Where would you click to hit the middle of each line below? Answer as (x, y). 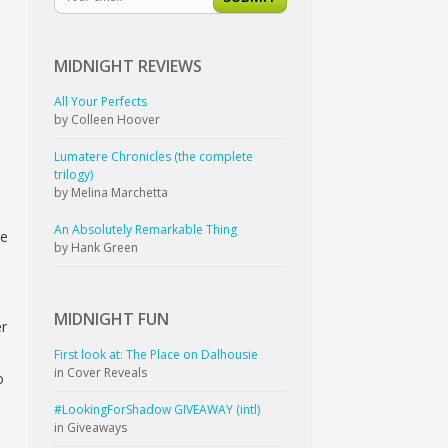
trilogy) (74, 174)
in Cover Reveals (101, 372)
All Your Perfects (101, 101)
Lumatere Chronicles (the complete (154, 156)
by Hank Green (96, 247)
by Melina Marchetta (111, 192)
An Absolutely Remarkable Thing (146, 229)
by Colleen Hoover (107, 119)
